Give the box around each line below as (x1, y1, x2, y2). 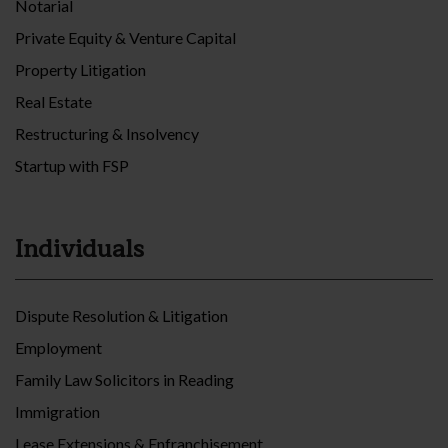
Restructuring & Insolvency (15, 124, 199, 144)
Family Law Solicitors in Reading (15, 370, 234, 390)
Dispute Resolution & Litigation (15, 306, 228, 326)
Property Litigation (15, 60, 146, 80)
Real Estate (15, 92, 92, 112)
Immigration (15, 402, 100, 422)
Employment (15, 338, 102, 358)
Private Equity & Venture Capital (15, 28, 236, 48)
